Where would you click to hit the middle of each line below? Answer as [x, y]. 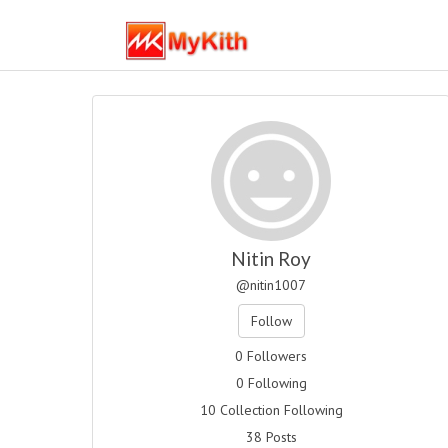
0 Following [271, 383]
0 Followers [271, 356]
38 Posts [271, 437]
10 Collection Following [271, 410]
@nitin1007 [271, 285]
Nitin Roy [271, 258]
